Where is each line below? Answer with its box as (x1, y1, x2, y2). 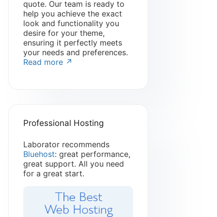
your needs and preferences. (23, 47, 128, 58)
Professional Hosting (23, 118, 104, 128)
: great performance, (54, 149, 130, 159)
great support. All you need (23, 159, 124, 169)
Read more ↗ (23, 57, 73, 67)
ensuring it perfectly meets (23, 38, 122, 48)
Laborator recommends (23, 139, 109, 150)
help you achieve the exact (23, 9, 122, 19)
